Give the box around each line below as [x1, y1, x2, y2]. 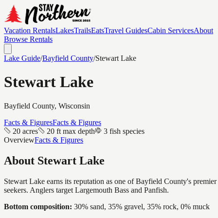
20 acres [13, 127, 38, 135]
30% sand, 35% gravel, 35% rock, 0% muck [74, 202, 210, 211]
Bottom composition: [4, 202, 72, 211]
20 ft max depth [47, 127, 95, 135]
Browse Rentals [4, 35, 53, 43]
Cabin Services [147, 26, 194, 35]
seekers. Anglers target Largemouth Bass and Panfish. [4, 185, 169, 194]
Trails [74, 26, 91, 35]
